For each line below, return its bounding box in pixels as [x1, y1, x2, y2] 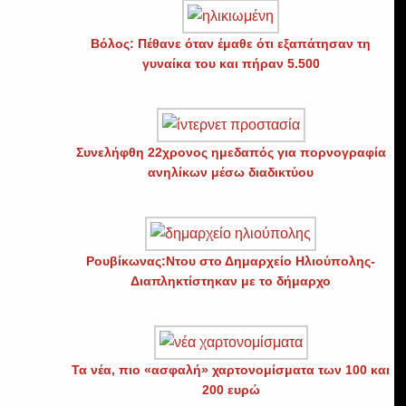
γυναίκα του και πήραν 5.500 [141, 55, 320, 71]
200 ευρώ [201, 382, 260, 397]
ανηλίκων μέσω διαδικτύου [148, 164, 314, 179]
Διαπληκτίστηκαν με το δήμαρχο [130, 273, 332, 288]
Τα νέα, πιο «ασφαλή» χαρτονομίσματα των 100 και [72, 362, 391, 377]
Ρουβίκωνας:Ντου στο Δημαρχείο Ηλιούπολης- [86, 253, 376, 268]
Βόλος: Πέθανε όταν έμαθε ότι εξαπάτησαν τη [91, 35, 372, 51]
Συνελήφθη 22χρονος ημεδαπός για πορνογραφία [75, 144, 386, 159]
